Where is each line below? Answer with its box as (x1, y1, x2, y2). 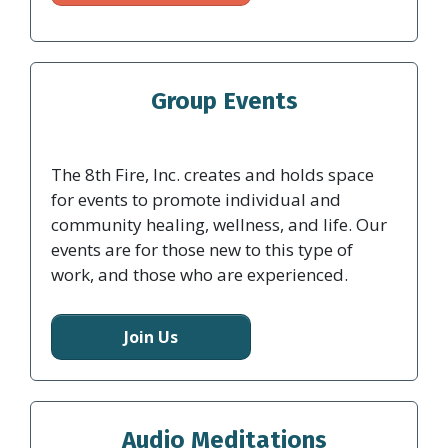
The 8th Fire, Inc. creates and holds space (51, 162, 374, 186)
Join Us (124, 326, 178, 349)
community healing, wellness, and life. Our (51, 212, 387, 236)
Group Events (150, 87, 298, 116)
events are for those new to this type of (51, 237, 353, 261)
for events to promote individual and (51, 187, 341, 211)
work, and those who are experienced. (51, 262, 348, 286)
